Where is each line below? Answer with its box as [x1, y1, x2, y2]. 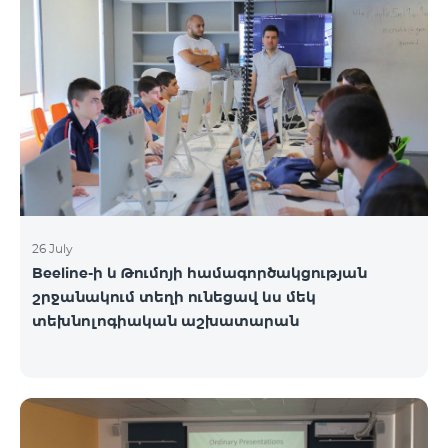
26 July [32, 240, 73, 256]
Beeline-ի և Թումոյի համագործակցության [32, 263, 367, 282]
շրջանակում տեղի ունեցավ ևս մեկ [32, 287, 316, 306]
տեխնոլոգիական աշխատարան [32, 311, 299, 330]
